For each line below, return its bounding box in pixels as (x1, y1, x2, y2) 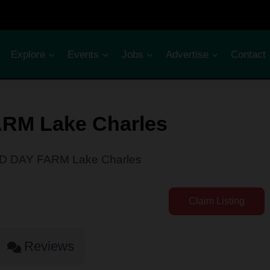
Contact (231, 48, 266, 60)
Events (67, 48, 99, 60)
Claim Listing (189, 196, 245, 207)
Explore (10, 48, 45, 60)
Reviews (24, 239, 74, 254)
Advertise (165, 48, 209, 60)
